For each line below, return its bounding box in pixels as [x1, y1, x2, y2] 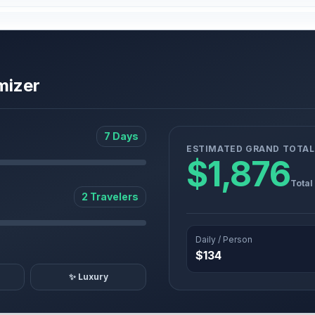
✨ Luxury [68, 271, 108, 282]
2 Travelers [82, 191, 139, 202]
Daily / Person [195, 234, 252, 245]
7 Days [104, 130, 139, 142]
